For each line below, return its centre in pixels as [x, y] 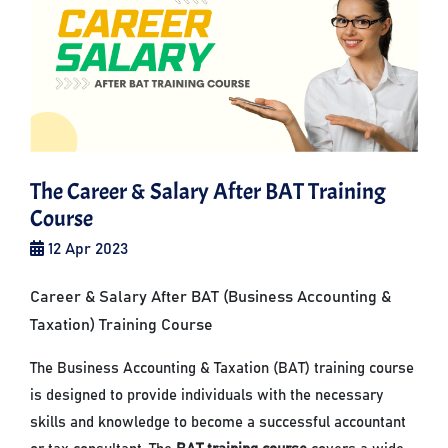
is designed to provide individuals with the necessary [207, 396]
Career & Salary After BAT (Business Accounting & [211, 297]
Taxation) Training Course [122, 325]
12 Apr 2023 [86, 249]
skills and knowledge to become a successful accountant [218, 423]
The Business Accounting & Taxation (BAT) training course [222, 369]
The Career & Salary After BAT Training [208, 192]
